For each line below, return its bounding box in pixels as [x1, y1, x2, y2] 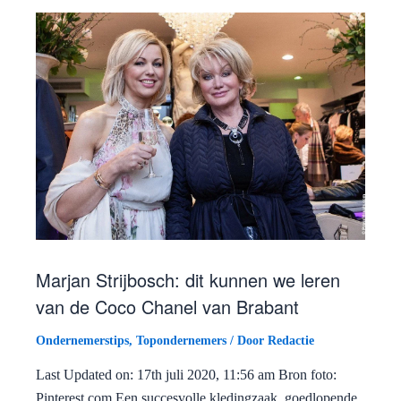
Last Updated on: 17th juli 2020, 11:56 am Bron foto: [36, 366, 337, 382]
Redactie [268, 333, 314, 347]
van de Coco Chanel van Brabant [36, 293, 299, 320]
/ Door [226, 333, 268, 347]
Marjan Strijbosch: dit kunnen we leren [36, 266, 340, 293]
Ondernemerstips [36, 333, 129, 347]
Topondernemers [136, 333, 226, 347]
